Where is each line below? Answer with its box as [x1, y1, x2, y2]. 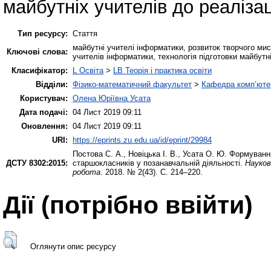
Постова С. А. [73, 149, 123, 158]
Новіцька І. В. [128, 149, 178, 158]
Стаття [73, 28, 97, 38]
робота [73, 167, 100, 177]
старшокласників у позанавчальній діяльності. [73, 158, 245, 168]
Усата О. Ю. [183, 149, 227, 158]
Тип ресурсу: [18, 28, 68, 38]
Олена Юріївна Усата [73, 93, 151, 103]
